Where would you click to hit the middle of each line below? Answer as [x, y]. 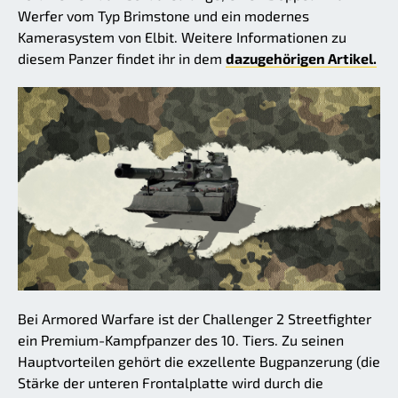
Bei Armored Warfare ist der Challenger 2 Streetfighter [195, 319]
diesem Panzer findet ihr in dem [122, 58]
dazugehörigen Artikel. [301, 58]
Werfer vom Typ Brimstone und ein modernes [163, 15]
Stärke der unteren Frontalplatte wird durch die [171, 383]
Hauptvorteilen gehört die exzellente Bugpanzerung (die [199, 362]
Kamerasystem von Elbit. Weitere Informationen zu [182, 36]
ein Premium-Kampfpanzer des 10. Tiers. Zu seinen [181, 340]
